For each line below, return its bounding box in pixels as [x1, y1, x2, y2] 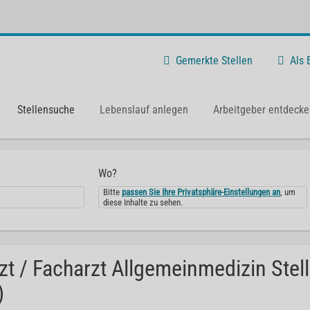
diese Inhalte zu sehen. [103, 197, 183, 208]
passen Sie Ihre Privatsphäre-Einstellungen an [122, 187, 281, 197]
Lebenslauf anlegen [100, 102, 188, 116]
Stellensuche [17, 102, 75, 116]
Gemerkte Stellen [176, 53, 253, 67]
